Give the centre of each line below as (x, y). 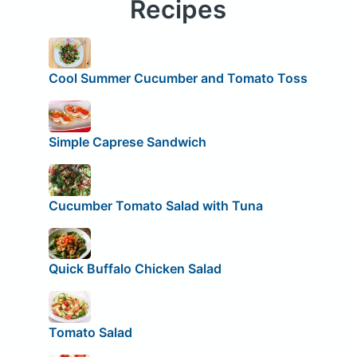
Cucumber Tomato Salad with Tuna (155, 205)
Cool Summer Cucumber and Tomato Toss (178, 78)
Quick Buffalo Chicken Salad (135, 269)
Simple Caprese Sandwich (127, 141)
